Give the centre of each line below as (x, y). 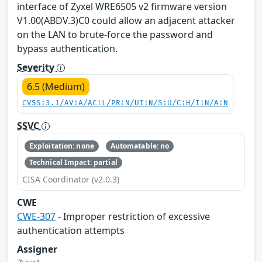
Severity (37, 67)
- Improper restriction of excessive (133, 217)
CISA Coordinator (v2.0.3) (71, 180)
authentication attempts (71, 231)
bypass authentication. (67, 48)
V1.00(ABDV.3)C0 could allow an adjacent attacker (126, 20)
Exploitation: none (61, 146)
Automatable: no (140, 146)
